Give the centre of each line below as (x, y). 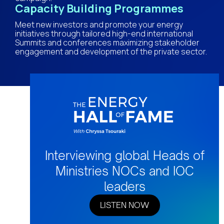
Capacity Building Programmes (99, 9)
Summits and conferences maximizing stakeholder (107, 43)
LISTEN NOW (124, 205)
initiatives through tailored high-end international (104, 34)
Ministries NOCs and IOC (124, 171)
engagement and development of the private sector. (111, 52)
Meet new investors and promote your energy (99, 25)
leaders (124, 186)
